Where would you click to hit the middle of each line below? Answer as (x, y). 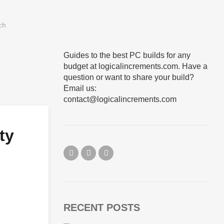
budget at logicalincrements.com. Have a (135, 66)
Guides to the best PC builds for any (127, 55)
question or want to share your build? (129, 77)
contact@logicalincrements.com (120, 99)
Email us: (80, 88)
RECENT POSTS (102, 207)
